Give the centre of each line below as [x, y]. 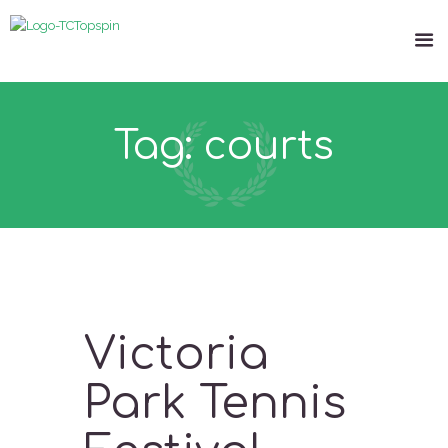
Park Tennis [215, 403]
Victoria [176, 354]
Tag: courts [224, 147]
